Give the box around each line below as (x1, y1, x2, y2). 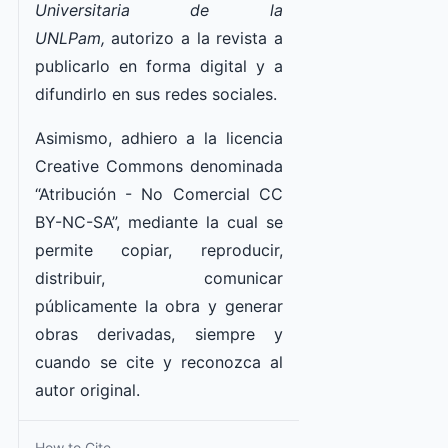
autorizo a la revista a (104, 27, 283, 48)
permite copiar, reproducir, (34, 239, 283, 260)
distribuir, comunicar (34, 267, 283, 288)
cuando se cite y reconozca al (34, 351, 283, 372)
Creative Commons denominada (34, 155, 283, 176)
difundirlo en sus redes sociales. (34, 83, 277, 104)
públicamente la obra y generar (34, 295, 283, 316)
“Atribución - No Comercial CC (34, 183, 283, 204)
